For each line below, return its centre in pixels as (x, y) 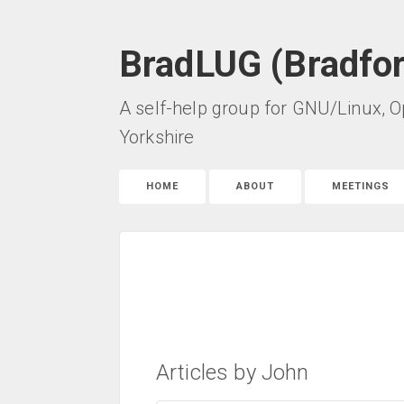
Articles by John (233, 372)
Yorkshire (157, 137)
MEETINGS (361, 186)
